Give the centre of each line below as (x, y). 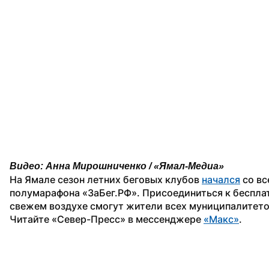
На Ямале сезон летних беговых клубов (106, 179)
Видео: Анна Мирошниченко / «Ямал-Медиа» (117, 166)
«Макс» (221, 219)
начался (221, 179)
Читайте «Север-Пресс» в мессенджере (107, 219)
